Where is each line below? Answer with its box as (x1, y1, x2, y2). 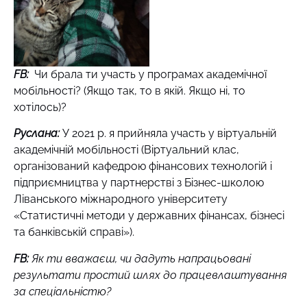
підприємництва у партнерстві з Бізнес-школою (14, 176, 264, 190)
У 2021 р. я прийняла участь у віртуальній (60, 127, 277, 140)
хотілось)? (14, 100, 66, 114)
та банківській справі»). (14, 225, 134, 239)
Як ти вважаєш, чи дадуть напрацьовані (32, 251, 251, 265)
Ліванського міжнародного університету (14, 193, 228, 206)
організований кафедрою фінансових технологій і (14, 160, 272, 173)
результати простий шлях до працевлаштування (14, 268, 287, 282)
